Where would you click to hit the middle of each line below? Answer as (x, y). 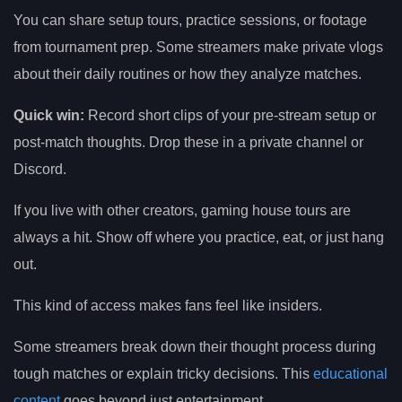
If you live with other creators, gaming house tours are (182, 211)
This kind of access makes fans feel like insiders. (168, 306)
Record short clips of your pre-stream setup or (230, 116)
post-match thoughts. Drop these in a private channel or (188, 143)
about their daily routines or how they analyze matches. (188, 74)
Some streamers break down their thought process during (195, 347)
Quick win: (49, 116)
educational (350, 374)
